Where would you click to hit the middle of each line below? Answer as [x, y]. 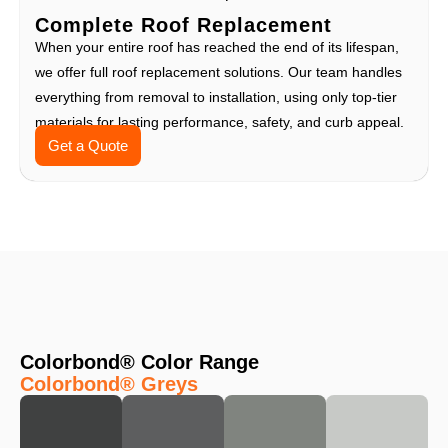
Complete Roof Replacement [183, 24]
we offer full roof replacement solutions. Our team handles [218, 71]
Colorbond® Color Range [139, 361]
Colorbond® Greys [109, 383]
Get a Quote [88, 145]
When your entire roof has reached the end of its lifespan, [217, 46]
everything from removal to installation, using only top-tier [216, 96]
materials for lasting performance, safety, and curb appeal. [219, 121]
